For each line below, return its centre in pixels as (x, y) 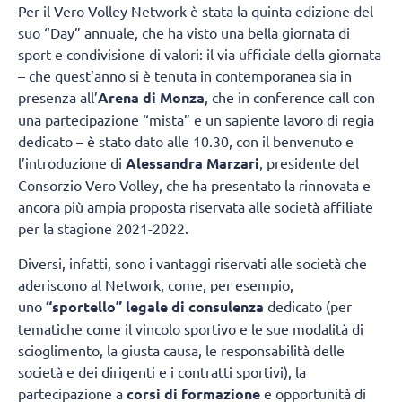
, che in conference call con (290, 97)
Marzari (233, 163)
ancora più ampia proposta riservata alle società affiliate (196, 207)
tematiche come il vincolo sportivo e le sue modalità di (191, 328)
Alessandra (164, 163)
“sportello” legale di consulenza (155, 306)
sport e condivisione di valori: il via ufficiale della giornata (200, 54)
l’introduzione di (72, 163)
